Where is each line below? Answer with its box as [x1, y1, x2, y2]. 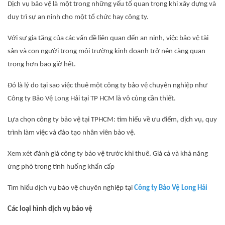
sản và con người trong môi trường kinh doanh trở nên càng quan [8, 48, 205, 55]
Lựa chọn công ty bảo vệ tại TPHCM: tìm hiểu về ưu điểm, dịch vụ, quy [8, 116, 217, 124]
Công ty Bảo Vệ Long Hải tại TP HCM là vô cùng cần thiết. [8, 95, 176, 102]
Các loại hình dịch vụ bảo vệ [8, 205, 92, 213]
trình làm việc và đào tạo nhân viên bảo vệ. [8, 129, 136, 137]
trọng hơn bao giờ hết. [8, 61, 76, 68]
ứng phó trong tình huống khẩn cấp [8, 163, 115, 171]
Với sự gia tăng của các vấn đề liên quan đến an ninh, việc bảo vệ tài [8, 35, 208, 42]
